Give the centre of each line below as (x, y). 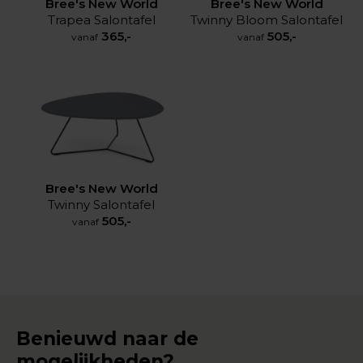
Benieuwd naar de (107, 338)
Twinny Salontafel (102, 204)
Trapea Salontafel (101, 19)
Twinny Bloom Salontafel (267, 19)
